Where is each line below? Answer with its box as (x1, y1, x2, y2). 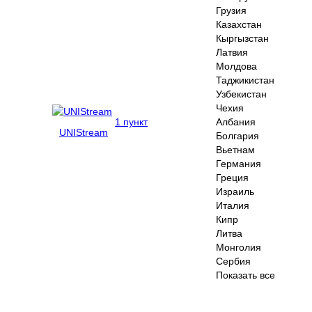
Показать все (216, 269, 275, 281)
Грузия (216, 4, 247, 16)
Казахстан (216, 18, 262, 30)
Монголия (216, 241, 261, 253)
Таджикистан (216, 74, 274, 86)
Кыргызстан (216, 32, 269, 44)
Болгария (216, 130, 259, 141)
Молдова (216, 60, 257, 72)
